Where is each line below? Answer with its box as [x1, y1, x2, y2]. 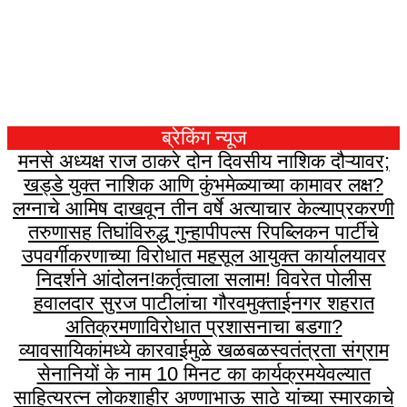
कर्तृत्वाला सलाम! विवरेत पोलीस [154, 268, 372, 292]
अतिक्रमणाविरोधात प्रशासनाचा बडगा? [65, 315, 342, 339]
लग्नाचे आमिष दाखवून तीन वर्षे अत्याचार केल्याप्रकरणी [13, 197, 394, 221]
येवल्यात [314, 362, 371, 386]
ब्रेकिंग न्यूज [161, 126, 246, 150]
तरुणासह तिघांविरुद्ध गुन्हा [28, 221, 205, 244]
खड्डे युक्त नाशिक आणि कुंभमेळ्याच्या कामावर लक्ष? [24, 174, 383, 197]
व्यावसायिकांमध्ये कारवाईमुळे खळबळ [18, 339, 270, 362]
